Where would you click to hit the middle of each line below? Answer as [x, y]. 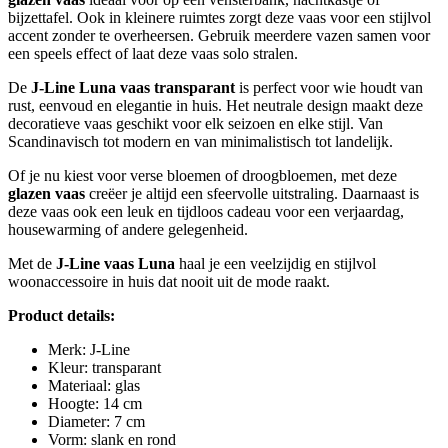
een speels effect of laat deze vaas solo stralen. [153, 54]
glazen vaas [46, 194]
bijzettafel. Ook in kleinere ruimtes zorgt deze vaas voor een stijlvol [219, 18]
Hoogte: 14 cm [95, 404]
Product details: [61, 316]
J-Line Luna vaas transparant [133, 88]
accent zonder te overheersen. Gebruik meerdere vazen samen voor [219, 36]
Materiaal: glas [94, 386]
